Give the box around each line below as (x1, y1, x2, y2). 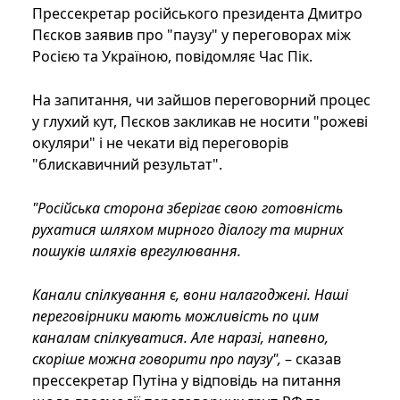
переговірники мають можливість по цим (32, 306, 319, 327)
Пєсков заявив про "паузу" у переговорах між (32, 25, 351, 46)
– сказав (281, 349, 341, 370)
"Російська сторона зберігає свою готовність (32, 198, 343, 219)
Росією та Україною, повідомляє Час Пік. (32, 46, 312, 67)
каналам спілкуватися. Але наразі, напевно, (32, 328, 329, 348)
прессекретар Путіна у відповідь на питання (32, 371, 341, 391)
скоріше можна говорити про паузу (32, 349, 272, 370)
